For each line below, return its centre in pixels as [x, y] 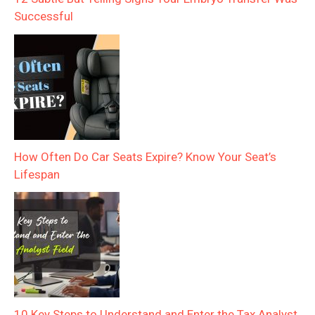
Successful [44, 16]
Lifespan [37, 174]
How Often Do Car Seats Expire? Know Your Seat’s [145, 156]
